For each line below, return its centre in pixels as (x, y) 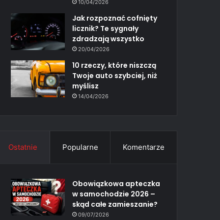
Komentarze (144, 147)
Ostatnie (23, 147)
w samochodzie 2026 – (114, 194)
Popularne (80, 147)
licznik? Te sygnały (106, 28)
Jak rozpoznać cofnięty (115, 18)
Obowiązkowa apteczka (116, 183)
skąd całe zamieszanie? (115, 204)
